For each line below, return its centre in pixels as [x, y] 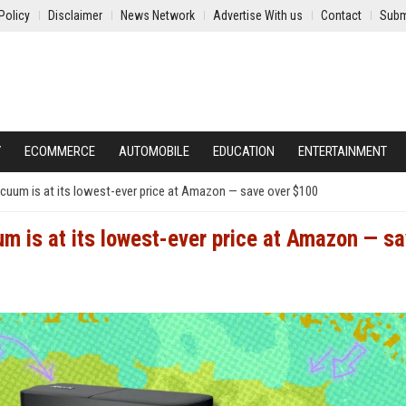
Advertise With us [258, 15]
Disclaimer [75, 15]
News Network [158, 15]
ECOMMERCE [60, 151]
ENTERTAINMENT [343, 151]
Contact [341, 15]
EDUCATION [244, 151]
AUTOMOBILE [154, 151]
